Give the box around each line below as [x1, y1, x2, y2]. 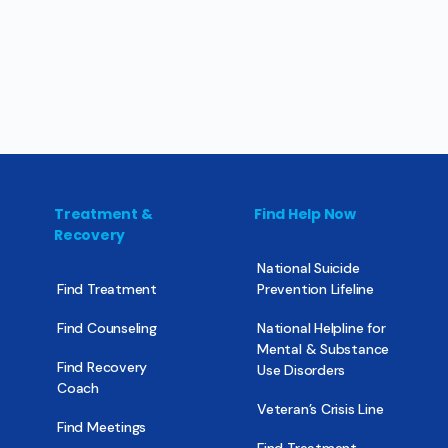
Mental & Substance [257, 339, 390, 358]
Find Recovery [57, 357, 148, 376]
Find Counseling [57, 318, 157, 337]
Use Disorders [257, 360, 346, 379]
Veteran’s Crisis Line [257, 399, 384, 418]
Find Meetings [57, 417, 147, 436]
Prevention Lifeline [257, 279, 375, 298]
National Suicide [257, 258, 360, 277]
